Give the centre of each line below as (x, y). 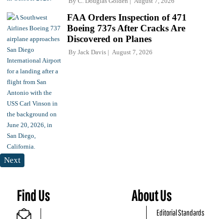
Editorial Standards (181, 212)
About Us (152, 195)
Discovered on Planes (109, 39)
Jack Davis (92, 52)
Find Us (33, 195)
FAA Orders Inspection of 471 (127, 17)
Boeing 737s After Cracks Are (126, 28)
